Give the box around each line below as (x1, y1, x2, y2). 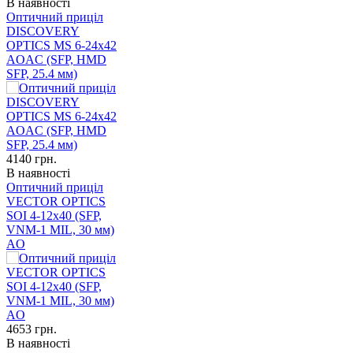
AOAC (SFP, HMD (6, 52, 106, 66)
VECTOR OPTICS (6, 194, 106, 208)
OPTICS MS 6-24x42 (6, 38, 117, 52)
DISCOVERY (6, 24, 80, 38)
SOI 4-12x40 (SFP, (6, 208, 102, 222)
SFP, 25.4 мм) (6, 66, 77, 80)
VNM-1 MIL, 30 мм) (6, 222, 114, 236)
